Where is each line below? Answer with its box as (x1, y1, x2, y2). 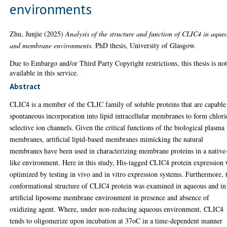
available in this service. (10, 67, 79, 78)
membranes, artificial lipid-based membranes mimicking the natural (10, 134, 204, 144)
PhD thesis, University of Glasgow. (93, 40, 197, 50)
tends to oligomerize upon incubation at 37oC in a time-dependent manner (10, 216, 223, 226)
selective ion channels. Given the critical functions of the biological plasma (10, 123, 225, 133)
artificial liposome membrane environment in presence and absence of (10, 193, 210, 203)
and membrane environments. (10, 40, 94, 50)
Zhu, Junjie (10, 28, 43, 39)
